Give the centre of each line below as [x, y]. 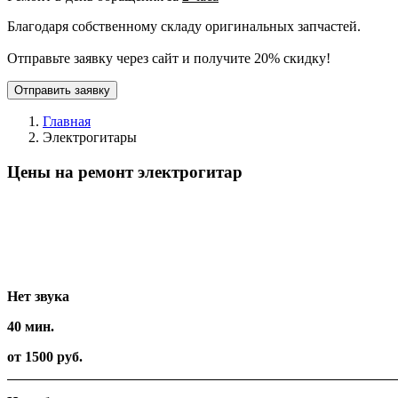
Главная [67, 121]
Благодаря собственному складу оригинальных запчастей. [184, 26]
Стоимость [40, 267]
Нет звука [38, 297]
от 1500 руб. [45, 357]
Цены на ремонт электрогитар [125, 171]
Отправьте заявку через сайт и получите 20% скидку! [169, 58]
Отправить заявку [62, 90]
